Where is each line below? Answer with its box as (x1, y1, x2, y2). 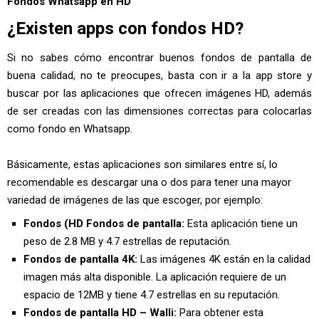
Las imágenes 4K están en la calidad (140, 252, 310, 266)
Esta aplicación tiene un (184, 216, 298, 230)
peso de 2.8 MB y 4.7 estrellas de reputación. (23, 234, 231, 248)
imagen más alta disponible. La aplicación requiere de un (23, 270, 286, 283)
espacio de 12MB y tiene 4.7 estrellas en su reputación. (23, 288, 280, 301)
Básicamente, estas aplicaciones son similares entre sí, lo (7, 158, 278, 171)
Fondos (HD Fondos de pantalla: (23, 216, 184, 230)
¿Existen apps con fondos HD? (7, 19, 244, 38)
